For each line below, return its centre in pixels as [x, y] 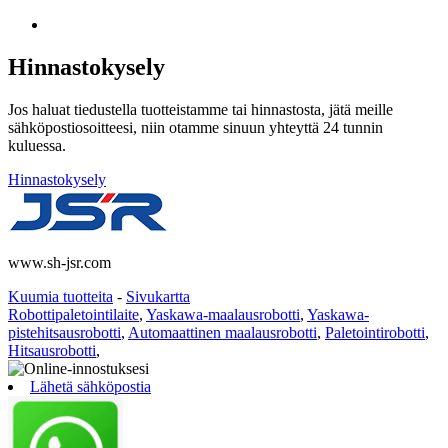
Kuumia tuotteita [60, 296]
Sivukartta [158, 296]
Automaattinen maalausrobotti [222, 332]
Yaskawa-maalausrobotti [223, 314]
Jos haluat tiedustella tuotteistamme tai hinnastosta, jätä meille [200, 109]
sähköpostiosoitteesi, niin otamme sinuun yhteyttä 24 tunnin [195, 127]
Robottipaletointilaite [73, 314]
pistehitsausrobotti [64, 332]
